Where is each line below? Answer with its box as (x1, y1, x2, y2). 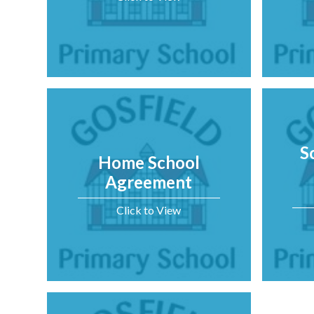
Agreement (105, 171, 193, 192)
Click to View (116, 203, 182, 217)
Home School (97, 151, 200, 172)
